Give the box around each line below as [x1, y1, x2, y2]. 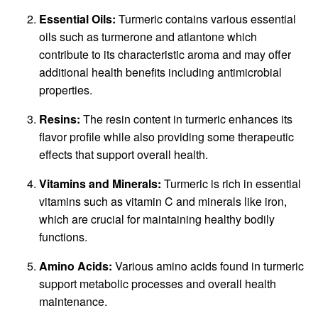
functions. [39, 228, 87, 245]
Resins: [39, 110, 80, 127]
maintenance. [39, 292, 107, 309]
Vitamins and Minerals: [39, 175, 161, 192]
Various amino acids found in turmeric [112, 257, 304, 274]
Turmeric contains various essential [116, 10, 296, 27]
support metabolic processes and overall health [39, 275, 276, 292]
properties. [39, 81, 92, 98]
